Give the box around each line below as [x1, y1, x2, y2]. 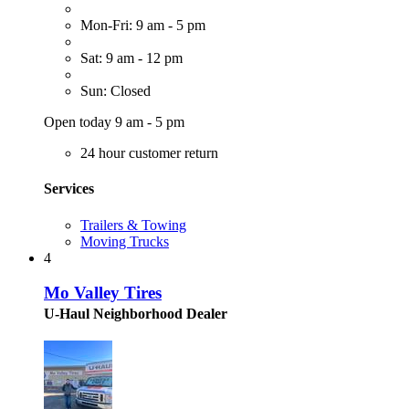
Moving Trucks [80, 233, 169, 249]
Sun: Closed [80, 83, 151, 100]
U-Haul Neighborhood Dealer [44, 306, 227, 322]
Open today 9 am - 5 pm [44, 114, 184, 131]
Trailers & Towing [80, 216, 186, 233]
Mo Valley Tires [44, 283, 162, 303]
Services [44, 181, 94, 197]
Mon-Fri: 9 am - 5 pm [80, 17, 205, 34]
